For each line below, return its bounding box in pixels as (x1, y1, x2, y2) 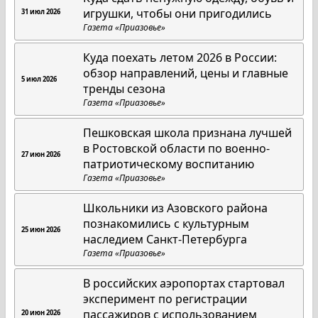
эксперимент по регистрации (83, 291, 248, 307)
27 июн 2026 (21, 150, 60, 159)
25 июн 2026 (21, 225, 60, 234)
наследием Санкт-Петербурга (83, 231, 248, 247)
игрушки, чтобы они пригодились (83, 6, 273, 21)
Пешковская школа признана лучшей (83, 125, 292, 141)
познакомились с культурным (83, 216, 250, 231)
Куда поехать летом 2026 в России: (83, 50, 278, 65)
